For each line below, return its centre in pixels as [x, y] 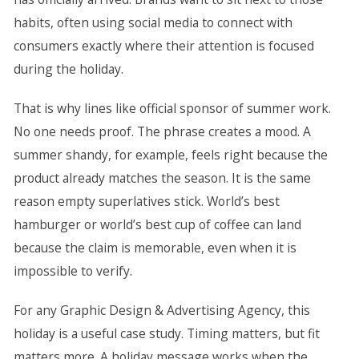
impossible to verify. [73, 271]
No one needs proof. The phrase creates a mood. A [162, 131]
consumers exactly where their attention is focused [163, 46]
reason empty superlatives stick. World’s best [146, 201]
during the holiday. [68, 69]
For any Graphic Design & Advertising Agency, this [161, 310]
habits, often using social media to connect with [153, 22]
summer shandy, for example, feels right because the [170, 155]
